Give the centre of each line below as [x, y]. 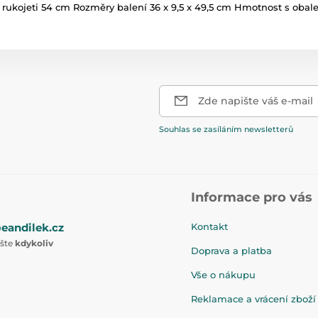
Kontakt [209, 226]
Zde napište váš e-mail [256, 100]
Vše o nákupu [223, 274]
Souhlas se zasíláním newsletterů [226, 129]
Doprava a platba [231, 250]
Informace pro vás [252, 197]
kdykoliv [34, 243]
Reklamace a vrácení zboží [253, 298]
